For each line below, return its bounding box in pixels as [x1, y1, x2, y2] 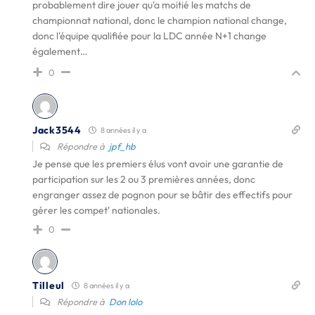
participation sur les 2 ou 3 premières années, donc [32, 173, 255, 186]
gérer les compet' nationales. [32, 204, 160, 217]
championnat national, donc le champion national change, [32, 14, 287, 27]
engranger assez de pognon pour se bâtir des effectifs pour [32, 188, 292, 201]
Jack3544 [32, 123, 82, 136]
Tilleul [32, 278, 65, 292]
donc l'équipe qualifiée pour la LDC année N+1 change [32, 30, 266, 42]
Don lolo [109, 296, 142, 307]
